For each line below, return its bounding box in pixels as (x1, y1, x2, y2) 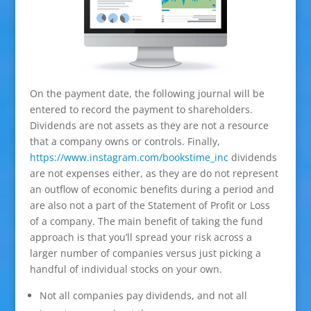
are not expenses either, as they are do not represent (29, 167, 278, 180)
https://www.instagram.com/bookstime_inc (29, 151, 228, 165)
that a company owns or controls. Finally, (29, 135, 220, 149)
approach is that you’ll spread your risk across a (29, 230, 252, 244)
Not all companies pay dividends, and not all (39, 289, 247, 303)
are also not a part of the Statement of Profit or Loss (29, 199, 270, 212)
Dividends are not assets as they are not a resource (29, 119, 269, 133)
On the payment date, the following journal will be (29, 87, 264, 101)
